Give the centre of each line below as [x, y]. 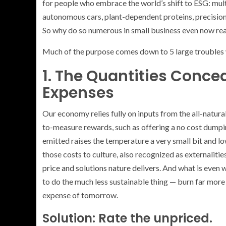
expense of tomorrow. [80, 195]
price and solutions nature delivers [101, 167]
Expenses [78, 93]
